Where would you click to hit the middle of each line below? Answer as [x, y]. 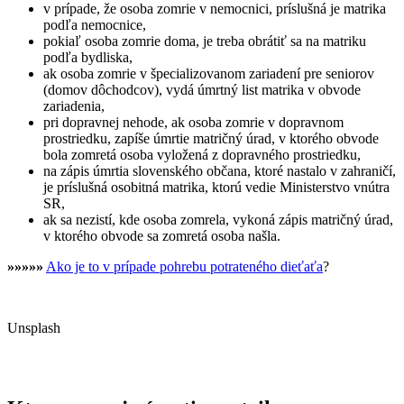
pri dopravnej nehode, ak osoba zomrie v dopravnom [193, 123]
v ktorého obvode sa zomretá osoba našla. [162, 236]
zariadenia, [74, 106]
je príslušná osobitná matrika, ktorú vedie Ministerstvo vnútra [216, 188]
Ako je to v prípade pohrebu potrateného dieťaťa [184, 267]
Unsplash [34, 328]
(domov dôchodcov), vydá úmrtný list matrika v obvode [202, 90]
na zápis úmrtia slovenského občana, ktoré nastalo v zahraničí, [220, 171]
